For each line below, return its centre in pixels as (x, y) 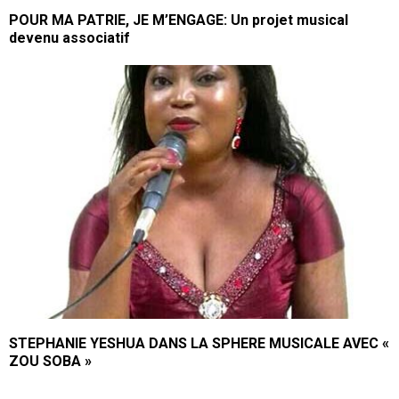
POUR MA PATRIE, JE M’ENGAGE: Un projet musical (179, 20)
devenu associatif (69, 37)
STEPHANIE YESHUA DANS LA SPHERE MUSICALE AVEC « (199, 344)
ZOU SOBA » (50, 362)
